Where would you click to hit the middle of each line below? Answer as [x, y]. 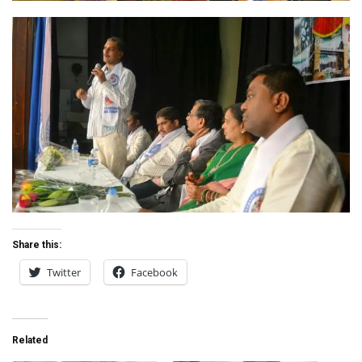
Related [30, 340]
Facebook [154, 272]
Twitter [64, 272]
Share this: [37, 244]
